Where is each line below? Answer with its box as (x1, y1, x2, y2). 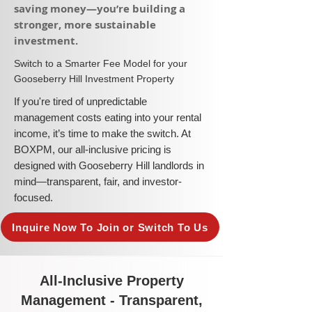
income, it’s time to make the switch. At (14, 127, 191, 139)
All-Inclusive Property (39, 273, 184, 288)
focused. (14, 192, 53, 203)
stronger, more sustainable (14, 17, 156, 32)
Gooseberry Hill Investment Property (14, 73, 174, 84)
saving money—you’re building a (14, 1, 185, 16)
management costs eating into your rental (14, 111, 201, 123)
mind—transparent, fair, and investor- (14, 175, 182, 187)
